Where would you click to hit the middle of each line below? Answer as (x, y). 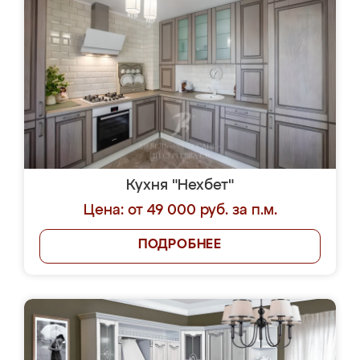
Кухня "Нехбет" (180, 186)
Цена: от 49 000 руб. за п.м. (180, 211)
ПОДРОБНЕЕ (180, 245)
